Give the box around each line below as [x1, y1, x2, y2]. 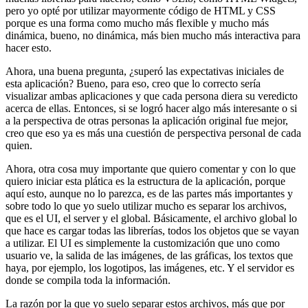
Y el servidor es [227, 262, 294, 274]
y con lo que [242, 163, 296, 175]
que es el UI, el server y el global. [5, 212, 151, 225]
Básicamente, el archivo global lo [153, 212, 297, 225]
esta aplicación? [5, 78, 74, 90]
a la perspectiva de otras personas [5, 115, 149, 127]
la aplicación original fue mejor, [152, 115, 288, 127]
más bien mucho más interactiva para [141, 30, 300, 42]
